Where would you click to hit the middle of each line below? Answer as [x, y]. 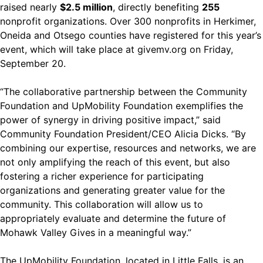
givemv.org [162, 50]
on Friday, [210, 50]
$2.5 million [86, 7]
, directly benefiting [157, 7]
